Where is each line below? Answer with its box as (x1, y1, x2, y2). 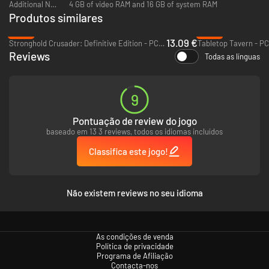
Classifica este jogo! (89, 145, 168, 157)
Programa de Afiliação (96, 250, 173, 261)
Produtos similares (9, 10, 103, 25)
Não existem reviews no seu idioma (66, 187, 203, 198)
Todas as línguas (205, 51, 260, 61)
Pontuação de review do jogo (72, 114, 197, 127)
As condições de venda (95, 231, 174, 241)
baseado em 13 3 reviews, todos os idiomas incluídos (46, 126, 223, 136)
